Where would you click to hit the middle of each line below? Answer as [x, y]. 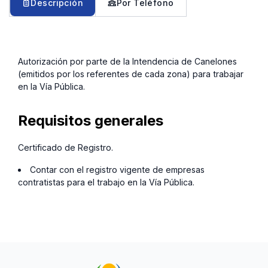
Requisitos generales [91, 121]
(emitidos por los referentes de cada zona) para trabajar [131, 74]
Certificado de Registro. [66, 147]
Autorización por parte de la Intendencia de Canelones [127, 61]
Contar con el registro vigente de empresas [118, 169]
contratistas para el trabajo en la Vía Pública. [106, 182]
